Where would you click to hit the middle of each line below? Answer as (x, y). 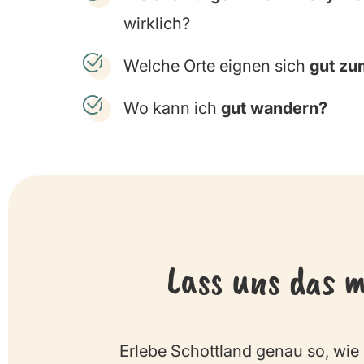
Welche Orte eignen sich (217, 66)
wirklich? (157, 24)
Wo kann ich (172, 108)
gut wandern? (274, 108)
